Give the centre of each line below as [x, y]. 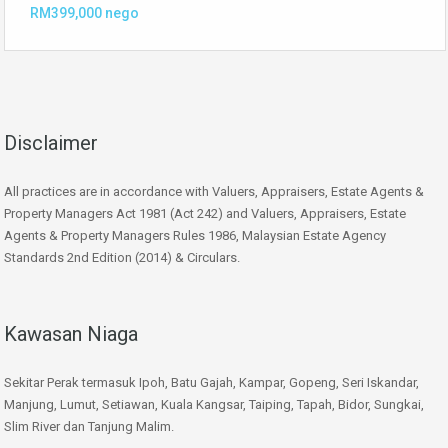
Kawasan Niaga [71, 334]
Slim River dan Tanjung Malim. [89, 427]
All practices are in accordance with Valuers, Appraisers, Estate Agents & [214, 192]
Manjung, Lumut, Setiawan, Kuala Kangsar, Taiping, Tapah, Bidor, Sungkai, [214, 405]
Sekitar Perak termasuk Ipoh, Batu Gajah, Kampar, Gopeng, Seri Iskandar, [211, 383]
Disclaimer [51, 143]
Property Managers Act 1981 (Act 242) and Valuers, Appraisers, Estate [205, 214]
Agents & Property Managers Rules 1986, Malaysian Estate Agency [195, 236]
